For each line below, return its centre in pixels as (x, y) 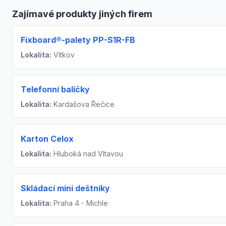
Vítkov (63, 55)
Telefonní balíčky (55, 90)
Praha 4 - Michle (80, 203)
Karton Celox (47, 139)
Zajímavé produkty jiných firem (82, 14)
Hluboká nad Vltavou (87, 154)
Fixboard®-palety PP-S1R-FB (78, 40)
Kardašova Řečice (83, 104)
